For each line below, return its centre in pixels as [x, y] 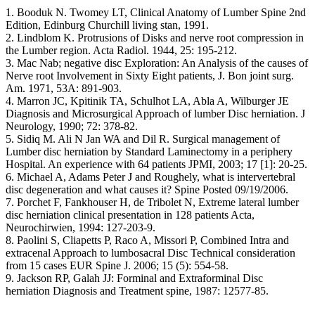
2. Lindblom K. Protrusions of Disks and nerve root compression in [155, 38]
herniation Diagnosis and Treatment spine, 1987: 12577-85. [137, 291]
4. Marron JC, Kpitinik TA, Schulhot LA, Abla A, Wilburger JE [147, 101]
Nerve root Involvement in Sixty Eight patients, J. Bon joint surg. [150, 76]
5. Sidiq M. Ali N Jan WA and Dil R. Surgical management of [143, 139]
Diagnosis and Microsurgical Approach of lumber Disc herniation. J [155, 114]
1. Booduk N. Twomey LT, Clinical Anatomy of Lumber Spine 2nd [156, 12]
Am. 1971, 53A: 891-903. [64, 88]
